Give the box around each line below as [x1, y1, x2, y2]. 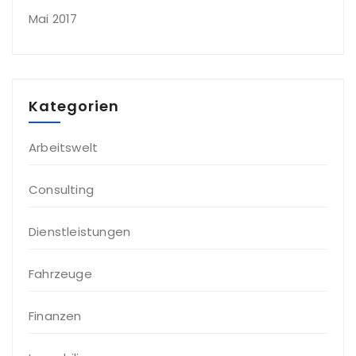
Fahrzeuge [29, 265, 92, 283]
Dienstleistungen [29, 223, 131, 241]
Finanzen [29, 308, 82, 325]
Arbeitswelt [29, 139, 99, 157]
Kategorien [29, 96, 119, 117]
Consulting [29, 181, 94, 199]
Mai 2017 [29, 10, 78, 28]
